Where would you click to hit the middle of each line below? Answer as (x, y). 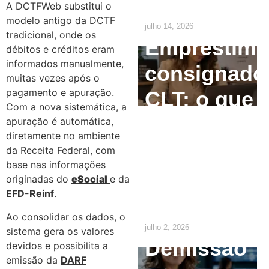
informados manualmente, (65, 64)
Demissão (195, 249)
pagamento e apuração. (60, 93)
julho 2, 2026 (167, 227)
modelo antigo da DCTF (61, 21)
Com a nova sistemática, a (66, 107)
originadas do (39, 179)
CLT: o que (199, 99)
